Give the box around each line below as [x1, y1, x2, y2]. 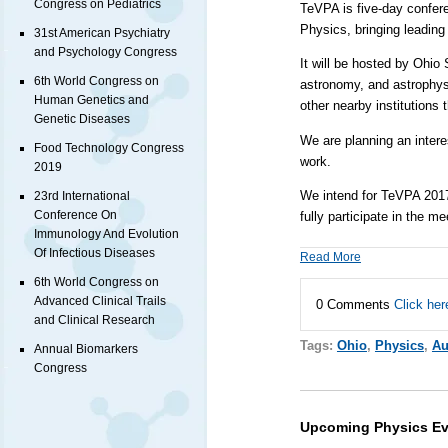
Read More [299, 250, 361, 265]
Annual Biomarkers [34, 342, 138, 357]
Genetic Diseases [34, 112, 130, 127]
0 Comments [315, 297, 394, 313]
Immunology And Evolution [34, 227, 179, 242]
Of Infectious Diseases [34, 246, 155, 261]
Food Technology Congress [34, 141, 184, 156]
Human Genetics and [34, 93, 149, 108]
